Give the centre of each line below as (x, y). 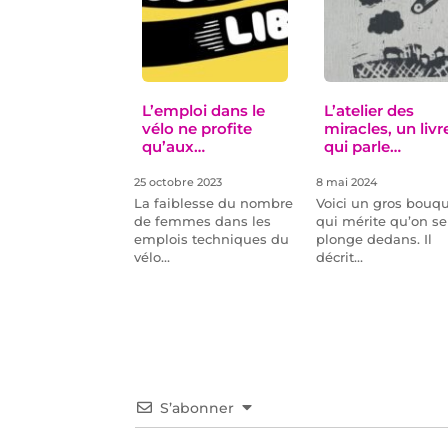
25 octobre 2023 (178, 183)
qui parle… (362, 147)
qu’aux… (174, 147)
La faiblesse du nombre (214, 203)
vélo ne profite (197, 129)
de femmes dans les (203, 221)
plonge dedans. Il (373, 239)
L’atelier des (368, 111)
